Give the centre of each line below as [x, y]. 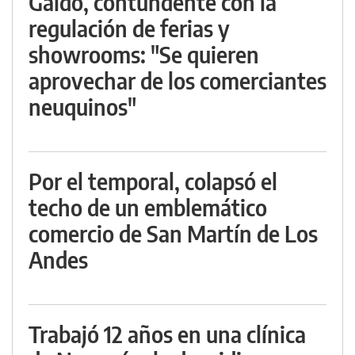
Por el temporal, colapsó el [153, 181]
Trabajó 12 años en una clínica [167, 334]
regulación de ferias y [129, 29]
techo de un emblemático [148, 208]
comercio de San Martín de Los [173, 234]
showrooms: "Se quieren [144, 55]
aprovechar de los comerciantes [177, 81]
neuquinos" [82, 107]
